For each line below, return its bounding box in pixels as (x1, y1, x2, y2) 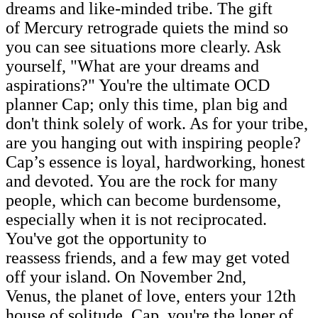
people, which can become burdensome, (6, 190, 281, 209)
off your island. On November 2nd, (6, 267, 246, 286)
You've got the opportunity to (6, 229, 207, 248)
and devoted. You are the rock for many (6, 171, 278, 190)
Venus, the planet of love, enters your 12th (6, 286, 296, 305)
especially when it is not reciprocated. (6, 209, 267, 229)
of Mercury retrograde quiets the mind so (6, 18, 288, 37)
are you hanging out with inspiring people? (6, 133, 301, 152)
